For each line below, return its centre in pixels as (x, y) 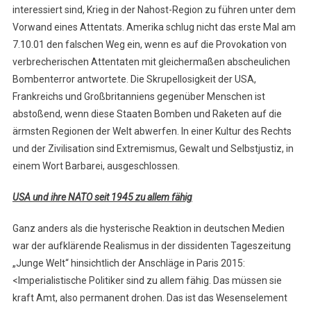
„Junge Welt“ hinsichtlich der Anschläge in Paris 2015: (128, 263)
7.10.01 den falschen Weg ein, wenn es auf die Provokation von (149, 45)
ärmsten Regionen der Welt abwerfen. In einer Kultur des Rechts (152, 132)
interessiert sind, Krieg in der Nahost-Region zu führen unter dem (154, 10)
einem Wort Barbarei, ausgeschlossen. (96, 166)
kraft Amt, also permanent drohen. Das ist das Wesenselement (150, 298)
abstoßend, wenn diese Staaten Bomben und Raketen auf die (147, 114)
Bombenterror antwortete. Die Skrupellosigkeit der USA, (134, 79)
